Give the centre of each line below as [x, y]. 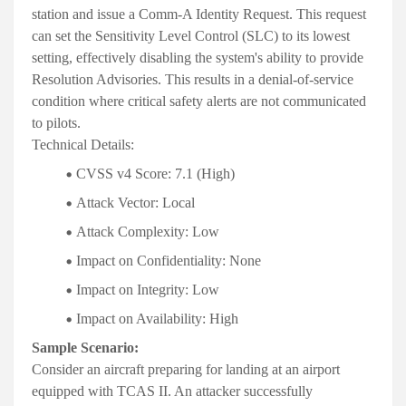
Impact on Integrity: [132, 290]
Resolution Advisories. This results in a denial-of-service [193, 80]
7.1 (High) [203, 174]
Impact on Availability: [141, 319]
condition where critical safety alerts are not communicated [199, 101]
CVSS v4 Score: [124, 174]
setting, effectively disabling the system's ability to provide [198, 58]
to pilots [54, 123]
